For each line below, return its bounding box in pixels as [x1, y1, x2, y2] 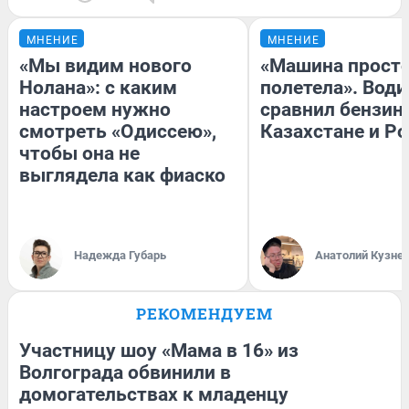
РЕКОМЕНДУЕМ [136, 302, 273, 324]
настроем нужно [19, 98, 171, 121]
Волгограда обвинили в [19, 361, 231, 383]
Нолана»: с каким [19, 76, 177, 99]
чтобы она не [19, 142, 140, 164]
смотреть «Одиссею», [19, 120, 216, 142]
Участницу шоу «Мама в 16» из [19, 339, 299, 362]
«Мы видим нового [19, 54, 192, 77]
